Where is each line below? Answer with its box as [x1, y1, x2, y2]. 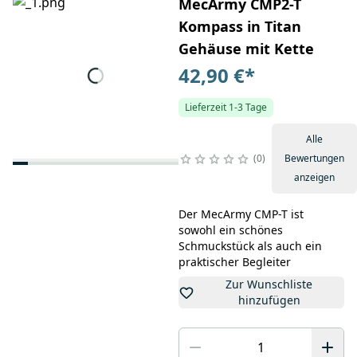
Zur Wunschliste [226, 277, 313, 292]
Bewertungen [284, 151, 344, 166]
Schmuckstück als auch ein [178, 238, 322, 254]
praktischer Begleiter [178, 254, 291, 270]
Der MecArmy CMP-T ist [178, 206, 304, 222]
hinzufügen [237, 292, 300, 308]
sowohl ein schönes [178, 222, 283, 238]
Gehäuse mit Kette [178, 39, 314, 59]
